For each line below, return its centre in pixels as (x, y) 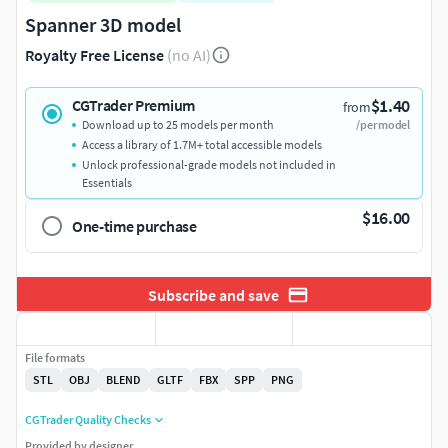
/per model (383, 125)
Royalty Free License (94, 55)
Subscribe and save (213, 294)
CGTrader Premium (133, 105)
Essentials (107, 183)
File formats (55, 358)
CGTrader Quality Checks (88, 420)
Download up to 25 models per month (178, 125)
